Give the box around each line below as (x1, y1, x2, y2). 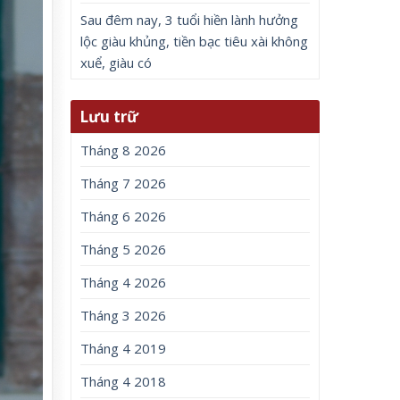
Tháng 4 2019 (80, 339, 167, 358)
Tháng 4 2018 (80, 372, 167, 391)
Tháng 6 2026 (80, 207, 167, 226)
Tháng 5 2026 (80, 240, 167, 259)
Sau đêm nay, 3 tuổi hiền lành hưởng (80, 11, 299, 29)
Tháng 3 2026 (80, 306, 167, 325)
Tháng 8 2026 (80, 141, 167, 160)
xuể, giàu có (80, 54, 153, 71)
